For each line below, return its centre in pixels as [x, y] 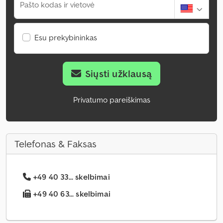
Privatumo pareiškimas [111, 100]
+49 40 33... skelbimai [71, 177]
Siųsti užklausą [119, 74]
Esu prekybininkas [66, 38]
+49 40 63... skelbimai [71, 194]
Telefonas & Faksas [56, 144]
